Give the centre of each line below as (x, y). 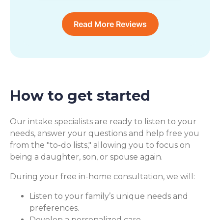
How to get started (80, 95)
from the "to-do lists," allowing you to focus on (100, 145)
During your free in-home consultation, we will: (102, 176)
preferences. (54, 208)
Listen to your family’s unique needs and (109, 196)
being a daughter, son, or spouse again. (86, 157)
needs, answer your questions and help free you (105, 133)
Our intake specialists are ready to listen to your (103, 121)
